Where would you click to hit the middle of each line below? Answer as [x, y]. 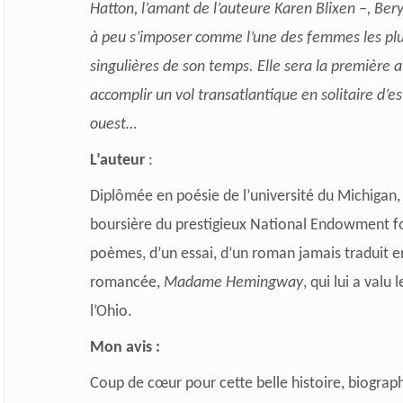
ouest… [113, 124]
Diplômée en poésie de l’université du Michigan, [245, 196]
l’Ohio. [111, 311]
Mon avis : [125, 347]
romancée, [126, 282]
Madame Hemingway [233, 282]
